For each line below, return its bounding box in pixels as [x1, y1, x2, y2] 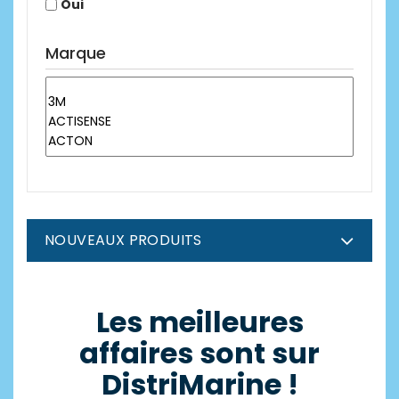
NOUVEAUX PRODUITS [45, 229, 202, 250]
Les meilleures [95, 301, 304, 342]
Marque [45, 41, 106, 64]
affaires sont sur [79, 332, 320, 373]
